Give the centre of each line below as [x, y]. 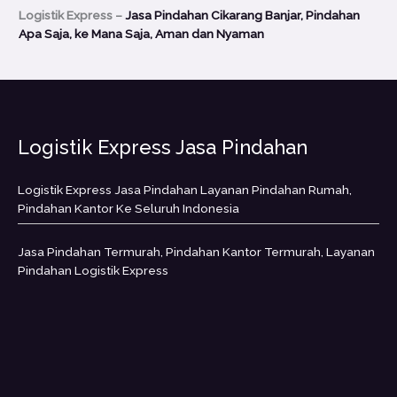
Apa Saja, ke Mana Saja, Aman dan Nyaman [142, 33]
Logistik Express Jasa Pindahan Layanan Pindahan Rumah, [185, 189]
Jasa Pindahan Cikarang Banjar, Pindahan [243, 15]
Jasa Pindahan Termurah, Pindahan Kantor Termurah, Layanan [196, 251]
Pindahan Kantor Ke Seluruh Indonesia [128, 208]
